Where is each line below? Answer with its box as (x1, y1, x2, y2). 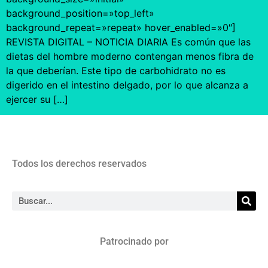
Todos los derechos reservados (12, 157, 147, 169)
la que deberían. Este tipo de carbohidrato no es (6, 64, 226, 77)
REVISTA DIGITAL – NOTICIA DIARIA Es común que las (6, 35, 251, 48)
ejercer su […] (6, 93, 68, 105)
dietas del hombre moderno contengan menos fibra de (6, 50, 254, 62)
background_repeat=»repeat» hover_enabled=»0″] (6, 21, 236, 33)
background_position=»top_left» (6, 7, 154, 19)
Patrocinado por (99, 236, 169, 248)
